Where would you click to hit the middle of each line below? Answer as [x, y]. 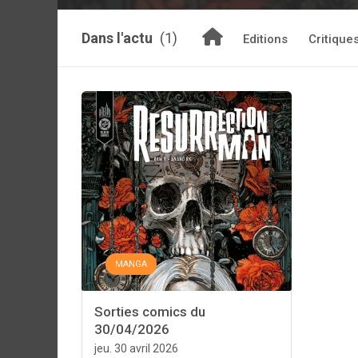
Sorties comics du [150, 312]
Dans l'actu [119, 38]
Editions [265, 39]
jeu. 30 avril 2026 [136, 348]
